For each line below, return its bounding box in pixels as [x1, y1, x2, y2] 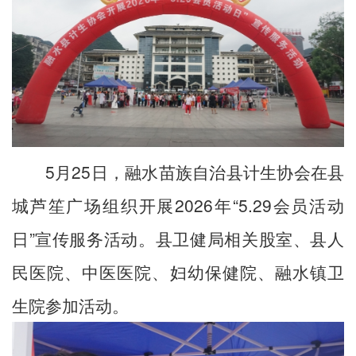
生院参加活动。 [11, 292, 129, 317]
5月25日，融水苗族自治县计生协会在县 [44, 159, 345, 184]
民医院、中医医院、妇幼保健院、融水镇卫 [11, 259, 345, 284]
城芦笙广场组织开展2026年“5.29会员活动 [11, 192, 345, 217]
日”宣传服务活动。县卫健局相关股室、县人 [11, 226, 345, 250]
